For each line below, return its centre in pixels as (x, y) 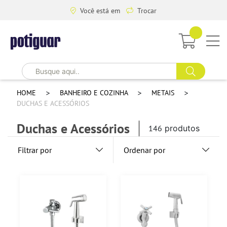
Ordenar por (144, 150)
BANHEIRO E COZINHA (95, 92)
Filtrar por (35, 150)
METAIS (164, 92)
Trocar (147, 10)
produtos (182, 128)
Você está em (101, 10)
